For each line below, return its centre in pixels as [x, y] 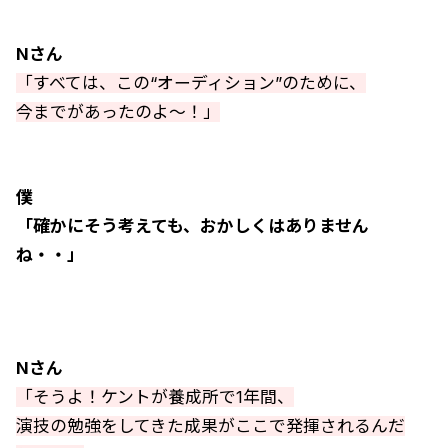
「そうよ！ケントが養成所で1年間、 [155, 397]
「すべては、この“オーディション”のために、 [191, 83]
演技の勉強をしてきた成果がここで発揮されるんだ [210, 426]
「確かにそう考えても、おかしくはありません [192, 226]
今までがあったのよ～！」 [118, 112]
